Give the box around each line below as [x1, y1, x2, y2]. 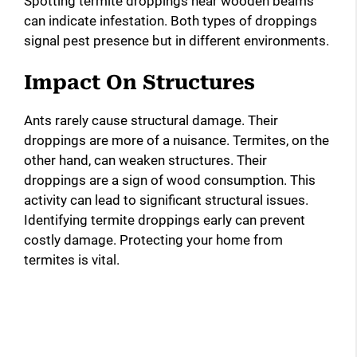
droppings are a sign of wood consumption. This [24, 172, 316, 189]
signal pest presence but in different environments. [24, 32, 329, 49]
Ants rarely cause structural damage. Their [24, 112, 278, 129]
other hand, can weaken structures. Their [24, 152, 267, 169]
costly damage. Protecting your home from [24, 232, 283, 249]
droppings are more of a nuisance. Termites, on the [24, 132, 329, 149]
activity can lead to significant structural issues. [24, 192, 308, 209]
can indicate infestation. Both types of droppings [24, 12, 317, 29]
